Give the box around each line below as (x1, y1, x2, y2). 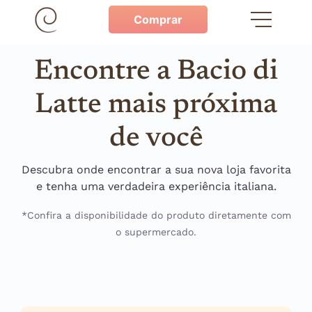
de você (109, 125, 203, 153)
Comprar (134, 13, 182, 26)
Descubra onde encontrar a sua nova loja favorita (21, 163, 291, 176)
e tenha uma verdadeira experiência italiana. (36, 180, 276, 193)
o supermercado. (116, 226, 196, 237)
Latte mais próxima (35, 92, 277, 120)
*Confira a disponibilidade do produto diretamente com (21, 210, 291, 221)
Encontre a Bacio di (34, 58, 278, 86)
